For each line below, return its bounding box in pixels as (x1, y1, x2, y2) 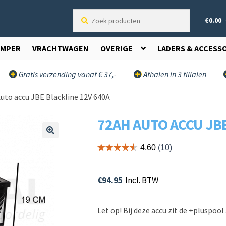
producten (72, 21, 104, 30)
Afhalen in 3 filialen (142, 69, 207, 79)
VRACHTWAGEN (32, 43, 89, 53)
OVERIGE (100, 43, 133, 53)
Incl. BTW (125, 174, 158, 186)
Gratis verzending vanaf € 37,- (17, 69, 117, 79)
